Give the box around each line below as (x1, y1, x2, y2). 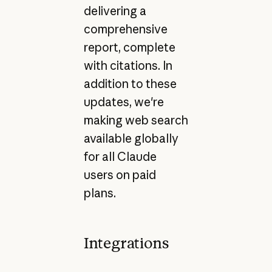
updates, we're (83, 95, 164, 110)
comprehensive (83, 22, 168, 37)
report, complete (83, 40, 175, 55)
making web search (83, 113, 188, 128)
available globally (83, 131, 178, 146)
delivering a (83, 4, 146, 19)
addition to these (83, 76, 177, 92)
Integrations (83, 233, 169, 252)
